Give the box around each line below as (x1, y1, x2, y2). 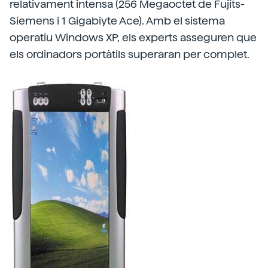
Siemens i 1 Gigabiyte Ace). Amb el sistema (10, 14, 225, 27)
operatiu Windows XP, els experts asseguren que (10, 31, 257, 44)
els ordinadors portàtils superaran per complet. (10, 48, 249, 60)
